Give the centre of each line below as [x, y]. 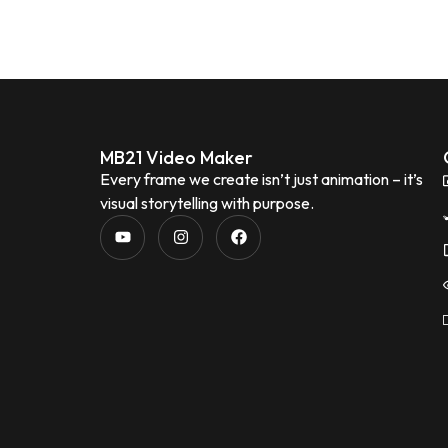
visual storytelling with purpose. [207, 202]
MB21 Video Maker [176, 157]
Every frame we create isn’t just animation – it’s [261, 178]
